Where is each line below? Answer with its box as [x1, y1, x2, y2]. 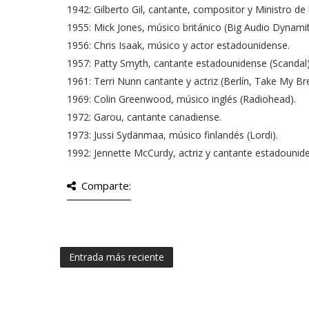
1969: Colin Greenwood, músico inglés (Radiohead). [67, 92, 296, 106]
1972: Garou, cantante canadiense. [67, 110, 221, 124]
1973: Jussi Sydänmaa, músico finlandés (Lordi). [67, 128, 278, 142]
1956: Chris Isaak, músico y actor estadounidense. [67, 39, 290, 52]
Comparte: [81, 179, 131, 193]
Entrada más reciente [69, 250, 164, 264]
